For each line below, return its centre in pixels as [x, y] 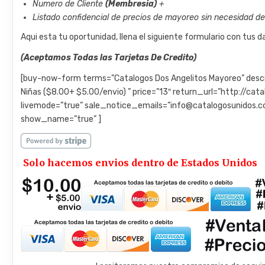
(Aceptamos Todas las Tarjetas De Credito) [109, 57]
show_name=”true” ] [61, 119]
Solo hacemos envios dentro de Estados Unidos [140, 162]
